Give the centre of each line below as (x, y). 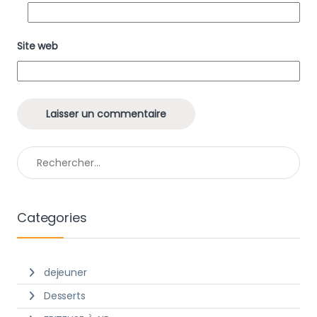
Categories (52, 218)
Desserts (64, 296)
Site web (38, 46)
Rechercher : (47, 152)
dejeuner (65, 272)
